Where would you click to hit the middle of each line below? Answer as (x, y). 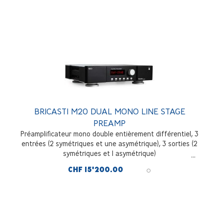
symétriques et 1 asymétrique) (109, 153)
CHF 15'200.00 (96, 169)
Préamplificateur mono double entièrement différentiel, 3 (109, 133)
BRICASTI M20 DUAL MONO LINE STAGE (109, 111)
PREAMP (109, 123)
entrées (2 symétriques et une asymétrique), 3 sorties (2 (109, 143)
